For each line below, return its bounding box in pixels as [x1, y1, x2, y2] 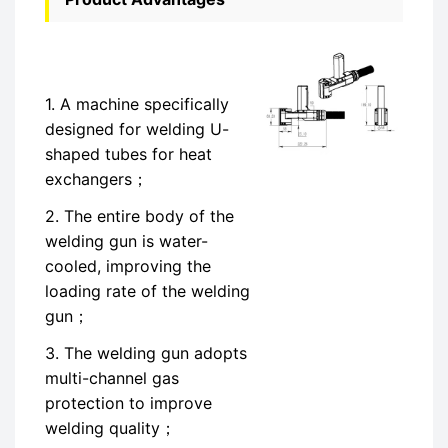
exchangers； [45, 169, 148, 189]
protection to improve [45, 393, 212, 413]
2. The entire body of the [45, 206, 234, 226]
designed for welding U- [45, 119, 229, 139]
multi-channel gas [45, 368, 179, 388]
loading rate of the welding [45, 281, 250, 301]
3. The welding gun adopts [45, 343, 247, 363]
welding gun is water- [45, 231, 208, 251]
